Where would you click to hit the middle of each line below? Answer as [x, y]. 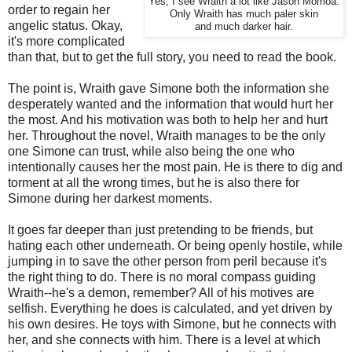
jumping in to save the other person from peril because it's [167, 262]
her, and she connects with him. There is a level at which [164, 340]
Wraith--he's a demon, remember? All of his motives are [161, 293]
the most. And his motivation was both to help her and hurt [168, 120]
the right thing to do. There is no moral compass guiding [162, 277]
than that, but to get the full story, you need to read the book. [172, 57]
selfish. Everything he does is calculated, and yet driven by [170, 309]
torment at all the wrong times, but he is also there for [154, 183]
